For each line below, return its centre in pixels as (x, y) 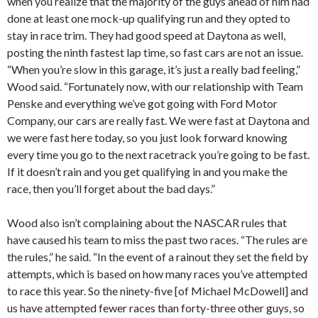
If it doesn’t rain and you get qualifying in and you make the (147, 172)
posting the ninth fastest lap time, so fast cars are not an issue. (155, 53)
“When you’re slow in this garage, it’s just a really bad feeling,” (154, 70)
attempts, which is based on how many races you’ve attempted (157, 274)
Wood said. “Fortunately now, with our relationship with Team (155, 87)
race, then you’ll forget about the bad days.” (111, 189)
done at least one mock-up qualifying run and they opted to (149, 18)
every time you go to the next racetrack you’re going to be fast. (158, 155)
